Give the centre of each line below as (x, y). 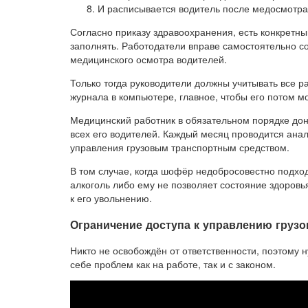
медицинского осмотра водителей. (148, 59)
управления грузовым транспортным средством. (180, 147)
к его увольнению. (111, 198)
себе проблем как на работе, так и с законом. (173, 264)
